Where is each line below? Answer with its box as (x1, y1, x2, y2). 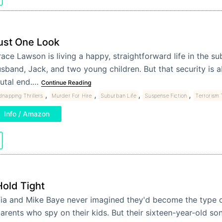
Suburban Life (100, 92, 137, 100)
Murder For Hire (51, 92, 92, 100)
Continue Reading (41, 79, 91, 87)
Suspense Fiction (145, 92, 187, 100)
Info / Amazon (3, 110, 50, 118)
